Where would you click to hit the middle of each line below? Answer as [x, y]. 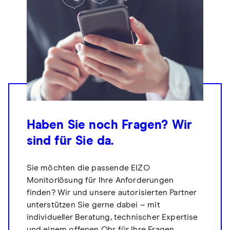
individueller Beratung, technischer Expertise [112, 217]
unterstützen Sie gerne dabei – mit [93, 205]
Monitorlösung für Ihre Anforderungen [100, 180]
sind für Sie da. [70, 141]
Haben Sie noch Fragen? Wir [109, 125]
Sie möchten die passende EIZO [88, 168]
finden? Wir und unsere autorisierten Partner [112, 192]
